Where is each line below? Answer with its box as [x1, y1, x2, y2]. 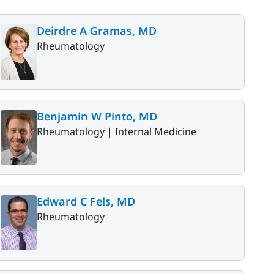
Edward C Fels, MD [37, 194, 135, 209]
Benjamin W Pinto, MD [37, 108, 157, 124]
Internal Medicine [115, 124, 196, 138]
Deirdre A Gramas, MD [37, 23, 157, 38]
